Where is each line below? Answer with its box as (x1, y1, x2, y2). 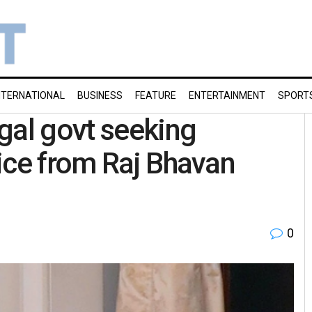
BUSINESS (77, 90, 123, 101)
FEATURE (135, 90, 176, 101)
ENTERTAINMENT (189, 90, 265, 101)
